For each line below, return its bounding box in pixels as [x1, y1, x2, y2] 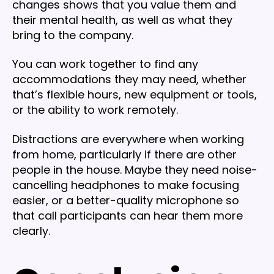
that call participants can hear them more [12, 207, 243, 223]
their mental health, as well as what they [12, 12, 232, 28]
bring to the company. [12, 27, 136, 43]
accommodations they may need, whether [12, 72, 246, 87]
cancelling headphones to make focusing [12, 177, 239, 193]
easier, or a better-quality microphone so [12, 192, 239, 208]
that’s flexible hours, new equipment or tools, [12, 87, 257, 103]
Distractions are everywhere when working [12, 131, 244, 147]
